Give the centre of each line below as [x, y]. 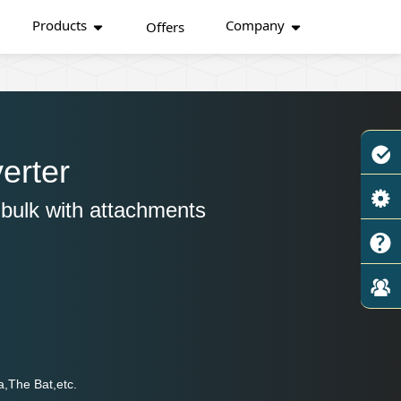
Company [255, 25]
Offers [165, 27]
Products [59, 25]
